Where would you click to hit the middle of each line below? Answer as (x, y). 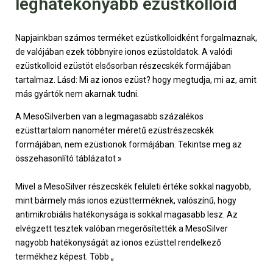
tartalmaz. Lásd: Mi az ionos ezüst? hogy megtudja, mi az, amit (136, 80)
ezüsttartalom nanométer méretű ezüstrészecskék (115, 130)
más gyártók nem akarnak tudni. (77, 94)
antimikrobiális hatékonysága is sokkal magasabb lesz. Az (126, 214)
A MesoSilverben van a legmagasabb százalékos (109, 116)
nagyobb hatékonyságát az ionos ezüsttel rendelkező (118, 242)
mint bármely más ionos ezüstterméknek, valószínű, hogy (126, 200)
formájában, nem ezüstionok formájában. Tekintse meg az (129, 144)
